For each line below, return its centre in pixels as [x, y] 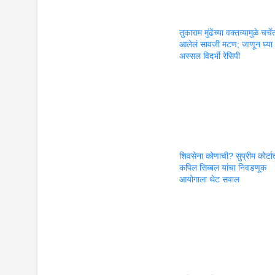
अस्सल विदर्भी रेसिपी [210, 56]
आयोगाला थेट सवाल [210, 179]
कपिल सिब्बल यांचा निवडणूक [223, 167]
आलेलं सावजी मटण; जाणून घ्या [226, 44]
